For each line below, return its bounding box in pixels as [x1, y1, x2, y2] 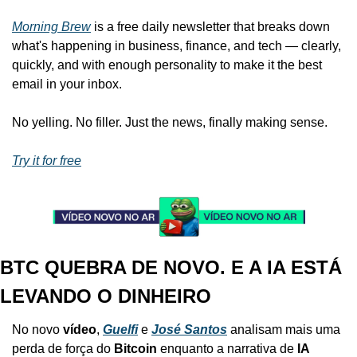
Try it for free [12, 153, 81, 167]
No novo [12, 322, 63, 336]
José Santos [151, 322, 227, 336]
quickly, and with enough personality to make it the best [12, 57, 322, 72]
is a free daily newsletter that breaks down [91, 19, 330, 33]
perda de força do [12, 341, 114, 355]
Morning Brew [12, 19, 91, 33]
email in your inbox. [12, 76, 122, 91]
